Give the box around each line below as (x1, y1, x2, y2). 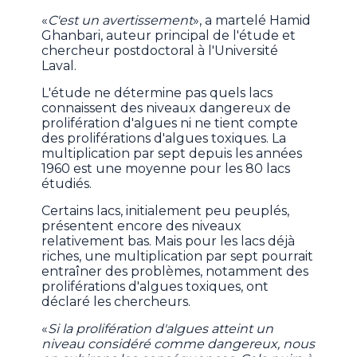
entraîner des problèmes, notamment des (41, 264, 309, 280)
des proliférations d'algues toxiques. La (41, 131, 287, 147)
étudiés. (41, 176, 92, 192)
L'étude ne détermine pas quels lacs (41, 85, 273, 101)
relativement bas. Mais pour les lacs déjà (41, 233, 296, 249)
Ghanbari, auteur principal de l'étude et (41, 28, 296, 44)
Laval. (41, 58, 77, 74)
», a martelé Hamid (193, 13, 312, 29)
